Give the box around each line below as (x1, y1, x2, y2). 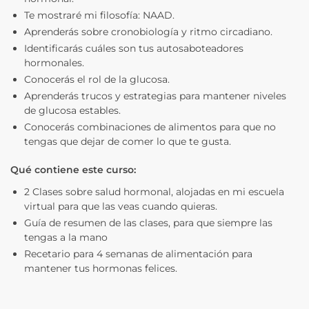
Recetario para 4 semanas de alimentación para (24, 247, 252, 260)
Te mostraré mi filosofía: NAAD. (24, 8, 175, 21)
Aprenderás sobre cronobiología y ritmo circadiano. (24, 25, 272, 38)
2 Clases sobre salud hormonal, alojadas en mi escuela (24, 185, 284, 198)
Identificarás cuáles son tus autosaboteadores (24, 41, 243, 54)
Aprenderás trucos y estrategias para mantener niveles (24, 89, 286, 102)
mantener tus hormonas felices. (24, 261, 177, 275)
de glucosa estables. (24, 103, 121, 117)
